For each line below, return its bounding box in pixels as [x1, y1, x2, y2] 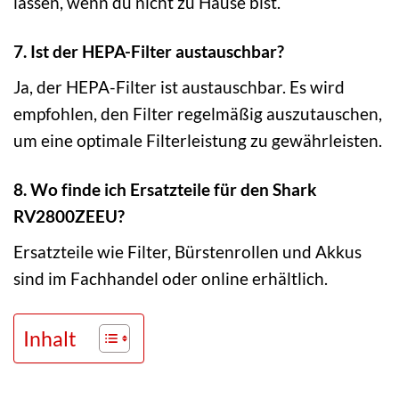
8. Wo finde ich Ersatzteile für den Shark [13, 178, 316, 199]
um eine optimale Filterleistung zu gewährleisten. [13, 129, 382, 151]
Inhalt [23, 326, 77, 352]
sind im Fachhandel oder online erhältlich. [13, 267, 328, 289]
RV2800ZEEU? [13, 205, 125, 226]
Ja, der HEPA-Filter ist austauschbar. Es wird [13, 76, 345, 97]
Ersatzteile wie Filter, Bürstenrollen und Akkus [13, 240, 362, 262]
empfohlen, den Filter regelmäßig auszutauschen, [13, 102, 382, 124]
